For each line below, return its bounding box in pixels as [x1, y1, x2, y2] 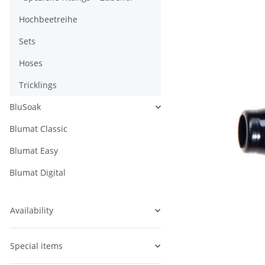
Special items [10, 240, 63, 252]
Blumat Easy [9, 145, 58, 157]
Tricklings [19, 79, 57, 91]
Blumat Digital [9, 167, 66, 179]
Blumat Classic [9, 123, 67, 135]
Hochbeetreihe [19, 14, 77, 25]
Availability [10, 205, 53, 216]
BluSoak [9, 101, 41, 113]
